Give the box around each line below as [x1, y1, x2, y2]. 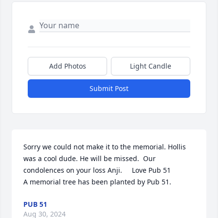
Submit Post [90, 84, 128, 93]
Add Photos [49, 61, 86, 71]
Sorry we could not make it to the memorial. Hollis [23, 142, 186, 152]
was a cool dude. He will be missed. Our [23, 154, 156, 163]
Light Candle [130, 61, 171, 71]
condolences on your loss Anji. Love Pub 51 [23, 165, 171, 175]
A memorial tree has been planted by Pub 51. [23, 177, 171, 187]
